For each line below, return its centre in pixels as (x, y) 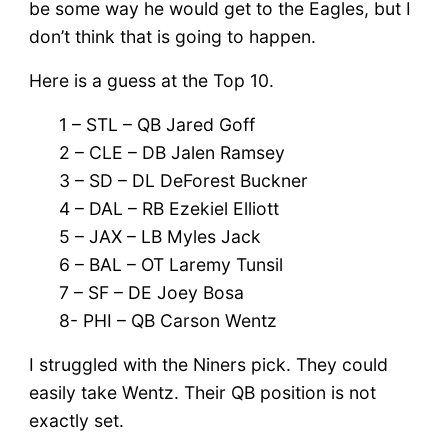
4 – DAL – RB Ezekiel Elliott (168, 208)
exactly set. (76, 420)
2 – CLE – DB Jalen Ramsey (171, 152)
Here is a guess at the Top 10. (151, 80)
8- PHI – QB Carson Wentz (167, 320)
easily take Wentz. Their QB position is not (202, 392)
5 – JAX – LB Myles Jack (159, 236)
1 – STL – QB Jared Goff (156, 124)
